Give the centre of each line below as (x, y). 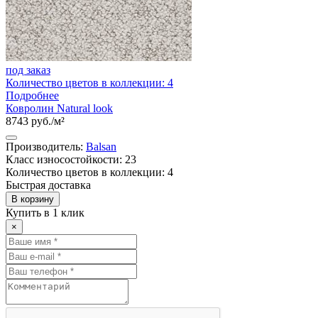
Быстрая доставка (48, 185)
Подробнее (32, 95)
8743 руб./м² (35, 121)
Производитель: (46, 146)
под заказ (28, 70)
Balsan (101, 146)
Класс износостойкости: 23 (71, 159)
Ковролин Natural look (59, 108)
